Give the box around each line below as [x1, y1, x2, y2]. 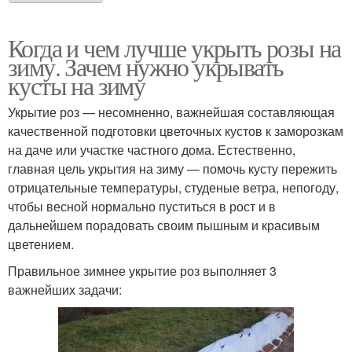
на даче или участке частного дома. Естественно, [8, 141, 295, 159]
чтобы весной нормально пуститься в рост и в [8, 197, 276, 216]
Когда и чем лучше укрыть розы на [8, 31, 341, 65]
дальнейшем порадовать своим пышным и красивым [8, 216, 320, 235]
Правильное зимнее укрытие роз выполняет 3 [8, 262, 277, 280]
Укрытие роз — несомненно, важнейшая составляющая [8, 103, 335, 122]
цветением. [8, 235, 74, 254]
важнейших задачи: [8, 280, 122, 299]
